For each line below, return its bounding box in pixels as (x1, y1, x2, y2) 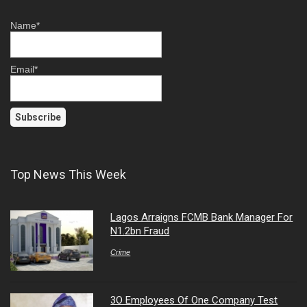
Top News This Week (10, 167, 126, 182)
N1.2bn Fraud (110, 224, 170, 237)
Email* (10, 64, 38, 75)
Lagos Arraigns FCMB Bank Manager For (110, 210, 293, 223)
